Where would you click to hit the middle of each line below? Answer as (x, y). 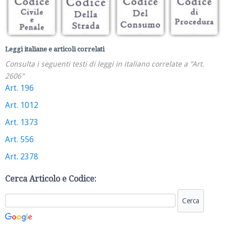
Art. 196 (19, 88)
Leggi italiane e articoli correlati (55, 49)
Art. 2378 (22, 156)
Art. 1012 (22, 105)
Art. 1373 (22, 122)
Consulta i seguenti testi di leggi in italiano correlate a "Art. (105, 64)
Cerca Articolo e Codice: (51, 179)
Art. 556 (19, 139)
